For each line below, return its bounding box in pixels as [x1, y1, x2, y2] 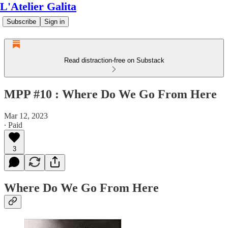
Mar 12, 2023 [4, 111, 48, 120]
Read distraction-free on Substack [64, 56, 164, 64]
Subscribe [7, 18, 36, 25]
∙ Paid [4, 120, 22, 129]
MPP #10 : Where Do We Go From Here [4, 87, 217, 101]
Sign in [44, 18, 65, 25]
